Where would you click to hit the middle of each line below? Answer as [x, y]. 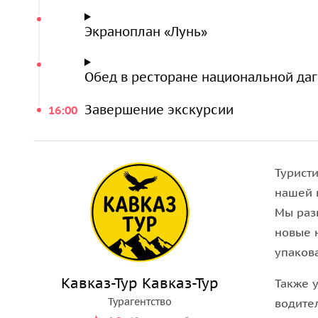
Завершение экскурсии [159, 110]
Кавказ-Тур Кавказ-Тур [140, 283]
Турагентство [140, 302]
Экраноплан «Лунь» [146, 32]
